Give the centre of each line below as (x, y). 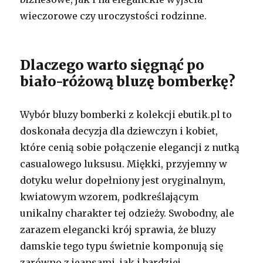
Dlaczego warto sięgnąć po (112, 65)
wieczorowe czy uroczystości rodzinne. (114, 16)
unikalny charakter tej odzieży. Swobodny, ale (127, 213)
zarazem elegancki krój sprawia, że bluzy (118, 229)
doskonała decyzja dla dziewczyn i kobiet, (119, 131)
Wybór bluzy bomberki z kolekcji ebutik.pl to (126, 114)
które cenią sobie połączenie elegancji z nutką (130, 147)
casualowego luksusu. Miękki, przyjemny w (124, 163)
